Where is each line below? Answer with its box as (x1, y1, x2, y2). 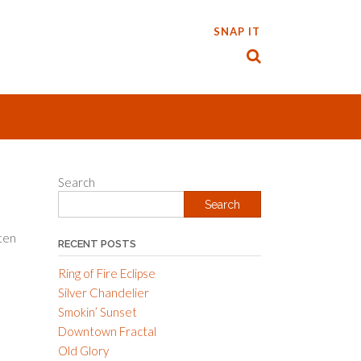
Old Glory (57, 343, 109, 358)
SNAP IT (214, 25, 260, 38)
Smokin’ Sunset (57, 305, 137, 319)
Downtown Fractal (57, 324, 156, 338)
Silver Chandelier (57, 285, 149, 300)
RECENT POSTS (57, 238, 136, 250)
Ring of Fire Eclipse (57, 266, 156, 280)
